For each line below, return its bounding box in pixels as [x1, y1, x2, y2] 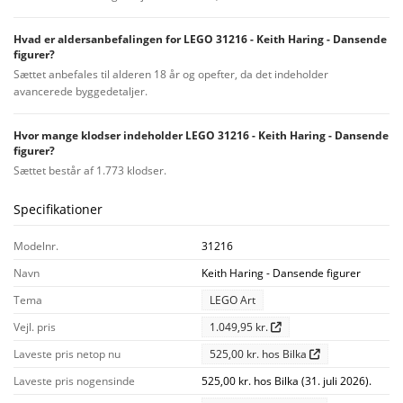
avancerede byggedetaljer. [13, 83, 148, 99]
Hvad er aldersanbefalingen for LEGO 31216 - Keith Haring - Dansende [13, 31, 387, 47]
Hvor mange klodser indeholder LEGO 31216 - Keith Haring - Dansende [13, 127, 389, 143]
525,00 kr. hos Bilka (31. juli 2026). [201, 372, 372, 389]
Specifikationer [13, 200, 103, 218]
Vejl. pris [13, 318, 56, 335]
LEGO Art [210, 291, 255, 308]
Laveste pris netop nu [13, 345, 121, 362]
